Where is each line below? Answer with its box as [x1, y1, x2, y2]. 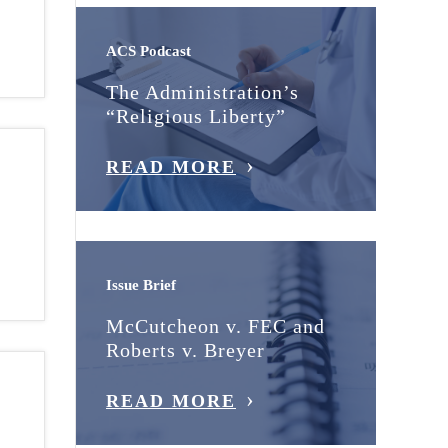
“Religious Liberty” [106, 104, 286, 127]
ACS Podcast [106, 42, 191, 59]
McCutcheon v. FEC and [106, 314, 325, 337]
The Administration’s [106, 80, 299, 103]
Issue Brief [106, 276, 176, 293]
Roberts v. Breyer [106, 338, 265, 361]
